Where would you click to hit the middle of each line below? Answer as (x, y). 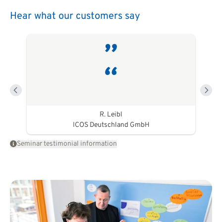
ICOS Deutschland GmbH (111, 125)
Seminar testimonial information (67, 144)
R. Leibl (111, 114)
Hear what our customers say (75, 16)
